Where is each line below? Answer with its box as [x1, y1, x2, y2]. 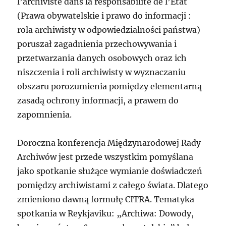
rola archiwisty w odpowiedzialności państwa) [17, 25, 201, 35]
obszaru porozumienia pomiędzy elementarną [17, 81, 202, 92]
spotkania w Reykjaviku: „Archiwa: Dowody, [17, 208, 194, 219]
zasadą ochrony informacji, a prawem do [17, 95, 179, 106]
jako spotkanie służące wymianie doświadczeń [17, 166, 203, 177]
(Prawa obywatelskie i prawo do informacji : [17, 11, 192, 21]
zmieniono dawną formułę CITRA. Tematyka [17, 194, 195, 205]
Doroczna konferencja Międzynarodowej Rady [17, 138, 201, 148]
